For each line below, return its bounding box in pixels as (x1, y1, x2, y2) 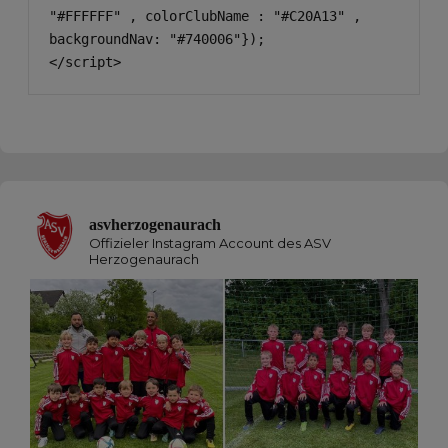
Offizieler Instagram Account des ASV (89, 234, 331, 251)
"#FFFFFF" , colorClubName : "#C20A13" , (49, 7, 361, 24)
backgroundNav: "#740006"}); (49, 30, 265, 47)
